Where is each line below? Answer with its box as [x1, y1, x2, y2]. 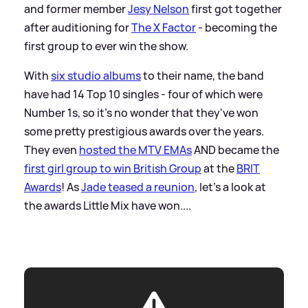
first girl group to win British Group [24, 160, 201, 176]
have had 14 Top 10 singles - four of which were [24, 86, 263, 102]
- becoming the [196, 19, 277, 35]
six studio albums [51, 67, 141, 83]
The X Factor [131, 19, 196, 35]
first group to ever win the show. [24, 38, 188, 54]
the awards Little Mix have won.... [24, 197, 191, 213]
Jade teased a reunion [81, 179, 195, 195]
